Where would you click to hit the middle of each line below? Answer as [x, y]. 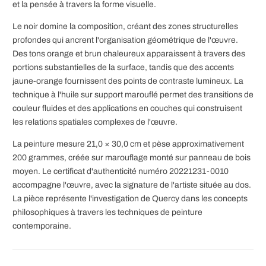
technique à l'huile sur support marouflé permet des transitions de [133, 95]
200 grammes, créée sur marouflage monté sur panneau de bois [132, 158]
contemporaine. [42, 226]
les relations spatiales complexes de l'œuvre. [95, 122]
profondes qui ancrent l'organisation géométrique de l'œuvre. [125, 40]
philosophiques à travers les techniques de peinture [107, 213]
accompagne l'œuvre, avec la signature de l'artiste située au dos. [132, 185]
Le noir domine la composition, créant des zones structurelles [125, 27]
